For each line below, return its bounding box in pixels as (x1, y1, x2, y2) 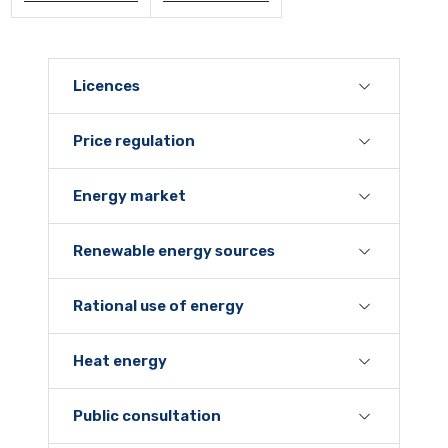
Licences (73, 77, 140, 96)
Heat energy (73, 352, 167, 371)
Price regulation (73, 132, 195, 151)
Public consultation (73, 407, 221, 426)
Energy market (73, 187, 186, 206)
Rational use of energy (73, 297, 244, 316)
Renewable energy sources (73, 242, 275, 261)
